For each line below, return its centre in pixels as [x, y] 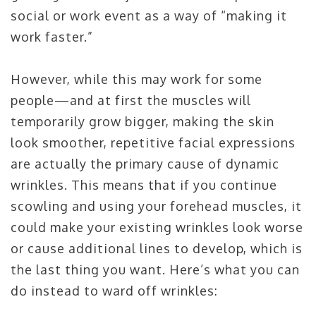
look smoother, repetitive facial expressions [153, 142]
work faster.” [52, 37]
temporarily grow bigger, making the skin [142, 121]
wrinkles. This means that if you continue [144, 185]
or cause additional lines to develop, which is [157, 248]
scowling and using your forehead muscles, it [156, 206]
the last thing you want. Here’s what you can [155, 269]
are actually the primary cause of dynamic [145, 164]
